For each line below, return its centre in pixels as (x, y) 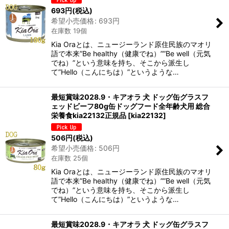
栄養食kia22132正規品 (89, 115)
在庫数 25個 (70, 158)
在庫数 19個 (69, 30)
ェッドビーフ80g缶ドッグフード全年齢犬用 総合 (131, 106)
